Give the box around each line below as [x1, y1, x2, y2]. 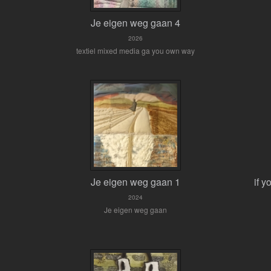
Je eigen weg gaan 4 [90, 16, 180, 30]
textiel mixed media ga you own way [76, 45, 195, 56]
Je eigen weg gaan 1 [90, 175, 180, 189]
